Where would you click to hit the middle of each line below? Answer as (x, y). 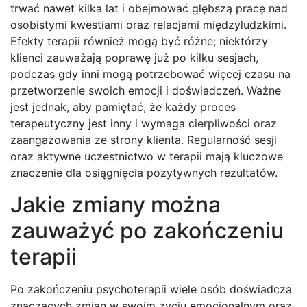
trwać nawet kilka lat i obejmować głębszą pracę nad (149, 9)
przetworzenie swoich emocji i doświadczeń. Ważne (146, 91)
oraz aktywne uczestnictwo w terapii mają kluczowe (147, 157)
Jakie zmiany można (115, 205)
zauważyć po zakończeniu (147, 231)
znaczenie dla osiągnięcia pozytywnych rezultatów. (144, 173)
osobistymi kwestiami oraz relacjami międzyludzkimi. (148, 25)
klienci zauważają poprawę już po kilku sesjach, (134, 58)
